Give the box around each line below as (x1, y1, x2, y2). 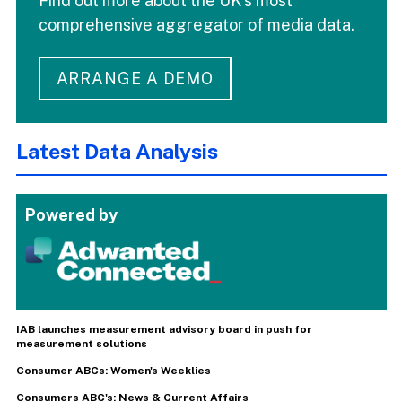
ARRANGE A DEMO (56, 69, 214, 89)
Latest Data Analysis (15, 138, 218, 163)
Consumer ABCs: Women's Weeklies (15, 363, 211, 377)
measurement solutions (15, 336, 147, 350)
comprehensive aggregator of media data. (38, 15, 354, 35)
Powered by (24, 205, 118, 224)
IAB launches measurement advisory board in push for (15, 322, 312, 336)
